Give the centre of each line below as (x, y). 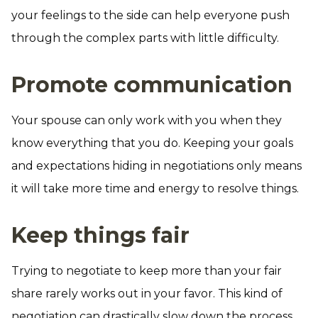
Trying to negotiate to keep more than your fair (147, 271)
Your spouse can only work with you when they (147, 120)
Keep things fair (100, 235)
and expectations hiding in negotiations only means (157, 166)
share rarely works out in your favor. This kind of (147, 294)
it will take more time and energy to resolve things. (155, 188)
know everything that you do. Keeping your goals (152, 143)
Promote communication (152, 85)
